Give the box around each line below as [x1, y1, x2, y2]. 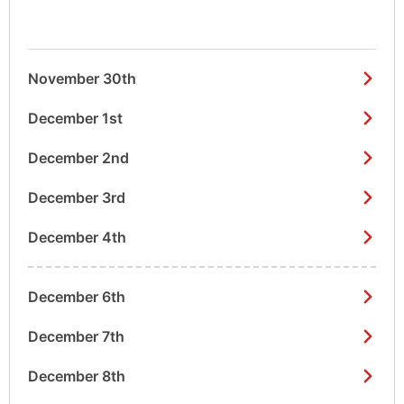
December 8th [28, 367, 125, 386]
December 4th [28, 228, 126, 247]
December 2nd [28, 149, 129, 168]
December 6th [28, 288, 125, 307]
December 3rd [28, 188, 125, 207]
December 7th [28, 327, 124, 346]
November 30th [28, 69, 136, 88]
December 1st [28, 109, 123, 128]
